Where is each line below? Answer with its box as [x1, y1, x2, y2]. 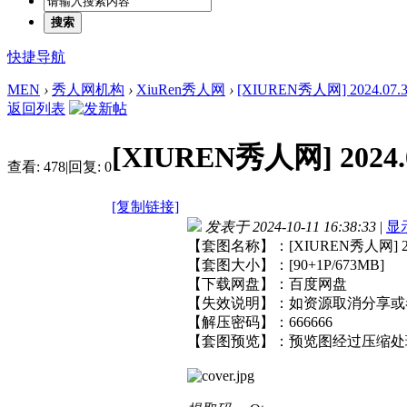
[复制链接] [112, 198, 179, 214]
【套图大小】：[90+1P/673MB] [187, 256, 384, 273]
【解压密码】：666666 [187, 313, 333, 330]
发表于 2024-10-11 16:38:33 [205, 218, 376, 234]
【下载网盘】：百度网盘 [187, 275, 347, 292]
